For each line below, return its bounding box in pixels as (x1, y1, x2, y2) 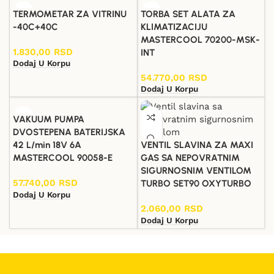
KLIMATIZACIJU (140, 21, 207, 32)
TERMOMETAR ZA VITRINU (13, 8, 127, 20)
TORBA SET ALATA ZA (140, 8, 235, 20)
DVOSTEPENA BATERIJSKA (13, 127, 125, 138)
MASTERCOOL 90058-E (13, 152, 113, 164)
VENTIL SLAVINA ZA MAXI (140, 139, 253, 151)
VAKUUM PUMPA (13, 114, 84, 125)
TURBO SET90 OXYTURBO (140, 178, 251, 190)
